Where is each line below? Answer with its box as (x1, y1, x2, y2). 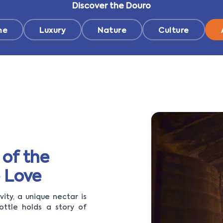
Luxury (39, 27, 66, 35)
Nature (98, 27, 126, 35)
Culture (158, 27, 189, 35)
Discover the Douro (72, 2, 151, 11)
